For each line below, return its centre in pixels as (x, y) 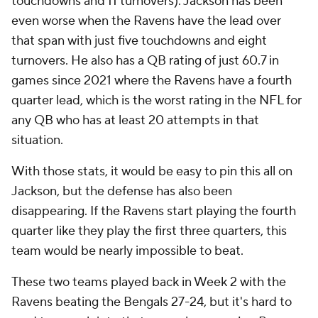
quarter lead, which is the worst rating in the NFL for (157, 100)
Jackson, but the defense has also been (122, 191)
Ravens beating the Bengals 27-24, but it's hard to (152, 302)
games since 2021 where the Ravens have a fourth (152, 81)
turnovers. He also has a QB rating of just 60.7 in (145, 61)
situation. (39, 140)
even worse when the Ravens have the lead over (146, 21)
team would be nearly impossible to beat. (129, 251)
